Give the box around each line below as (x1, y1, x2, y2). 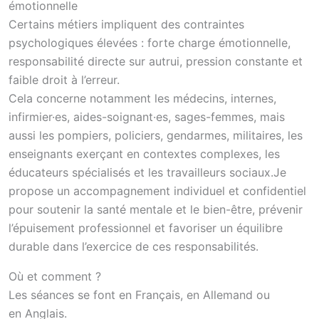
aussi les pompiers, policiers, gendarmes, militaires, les (9, 128, 303, 142)
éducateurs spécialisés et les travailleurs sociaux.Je (9, 165, 286, 179)
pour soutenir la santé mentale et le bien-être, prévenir (9, 202, 303, 216)
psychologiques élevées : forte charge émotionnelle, (9, 36, 291, 50)
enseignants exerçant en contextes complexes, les (9, 147, 280, 161)
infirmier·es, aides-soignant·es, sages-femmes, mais (9, 110, 285, 124)
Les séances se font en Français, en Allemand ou (9, 288, 270, 302)
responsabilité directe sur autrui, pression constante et (9, 54, 303, 68)
